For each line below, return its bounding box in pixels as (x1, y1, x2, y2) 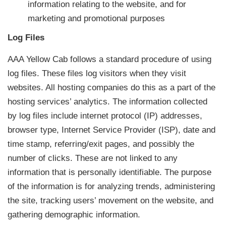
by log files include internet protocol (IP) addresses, (8, 111, 202, 121)
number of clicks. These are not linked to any (8, 153, 178, 163)
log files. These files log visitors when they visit (8, 69, 186, 78)
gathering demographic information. (8, 210, 140, 219)
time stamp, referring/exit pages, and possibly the (8, 139, 194, 149)
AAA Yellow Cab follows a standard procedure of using (8, 54, 211, 64)
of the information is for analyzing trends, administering (8, 182, 215, 191)
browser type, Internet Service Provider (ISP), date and (8, 125, 215, 135)
